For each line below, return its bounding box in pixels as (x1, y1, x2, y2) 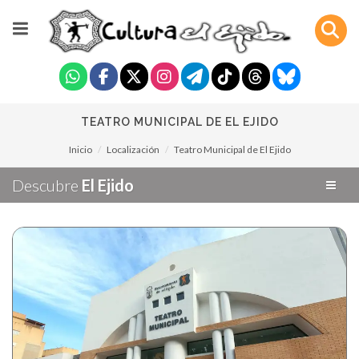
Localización (106, 143, 159, 155)
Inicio (68, 143, 92, 155)
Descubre (12, 175, 82, 195)
